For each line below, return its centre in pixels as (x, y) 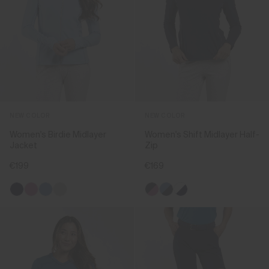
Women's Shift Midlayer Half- (202, 135)
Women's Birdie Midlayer (58, 135)
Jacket (23, 146)
